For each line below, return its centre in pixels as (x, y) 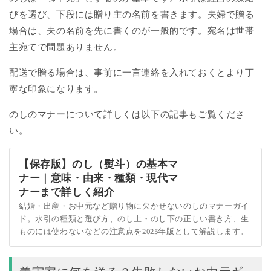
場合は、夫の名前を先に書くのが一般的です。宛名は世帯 (132, 31)
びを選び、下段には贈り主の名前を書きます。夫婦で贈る (132, 15)
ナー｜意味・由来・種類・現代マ (99, 178)
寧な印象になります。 (56, 89)
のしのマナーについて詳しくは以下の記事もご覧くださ (127, 114)
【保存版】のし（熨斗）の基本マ (99, 164)
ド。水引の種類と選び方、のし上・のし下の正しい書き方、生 (134, 219)
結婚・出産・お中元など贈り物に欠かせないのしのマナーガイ (134, 206)
